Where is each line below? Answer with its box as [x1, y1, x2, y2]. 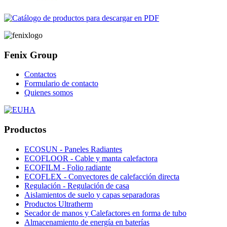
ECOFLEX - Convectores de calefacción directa [24, 172, 179, 181]
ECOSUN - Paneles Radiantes [24, 144, 122, 154]
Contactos [24, 70, 56, 79]
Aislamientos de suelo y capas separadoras [24, 190, 160, 199]
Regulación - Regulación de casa [24, 181, 129, 190]
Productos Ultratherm [24, 199, 93, 208]
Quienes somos [24, 88, 73, 97]
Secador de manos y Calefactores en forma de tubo [24, 208, 186, 217]
